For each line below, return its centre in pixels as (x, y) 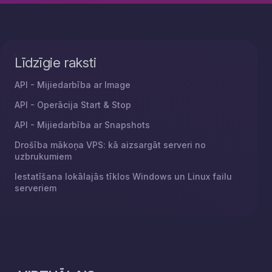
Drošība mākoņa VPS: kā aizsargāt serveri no (110, 145)
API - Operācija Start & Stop (73, 105)
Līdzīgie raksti (56, 63)
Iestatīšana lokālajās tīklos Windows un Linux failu (123, 176)
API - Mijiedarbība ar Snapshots (82, 125)
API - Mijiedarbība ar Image (73, 85)
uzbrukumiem (43, 156)
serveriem (36, 188)
